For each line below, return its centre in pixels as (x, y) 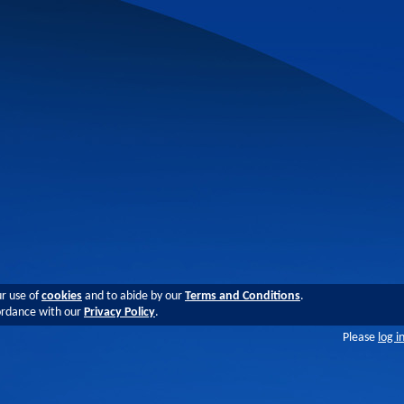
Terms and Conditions (243, 296)
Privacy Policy (119, 312)
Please (360, 338)
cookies (62, 296)
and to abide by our (133, 296)
